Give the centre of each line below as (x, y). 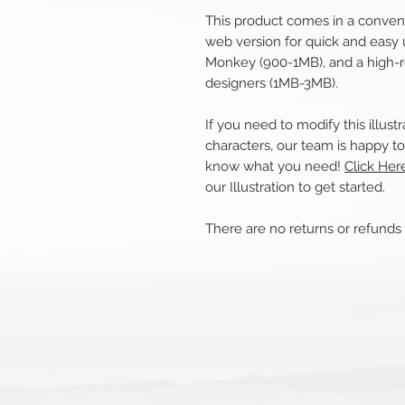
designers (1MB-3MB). (272, 84)
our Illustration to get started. (295, 188)
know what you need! (275, 167)
